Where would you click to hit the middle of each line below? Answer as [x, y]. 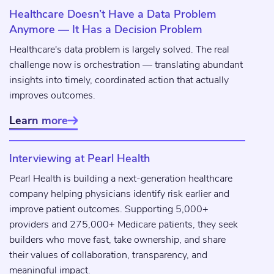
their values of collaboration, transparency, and [108, 255]
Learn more [39, 121]
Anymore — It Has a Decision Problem [106, 30]
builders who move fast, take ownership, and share [117, 240]
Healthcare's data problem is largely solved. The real [119, 50]
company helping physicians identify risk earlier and [119, 194]
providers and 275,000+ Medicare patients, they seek [124, 225]
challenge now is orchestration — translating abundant [126, 65]
